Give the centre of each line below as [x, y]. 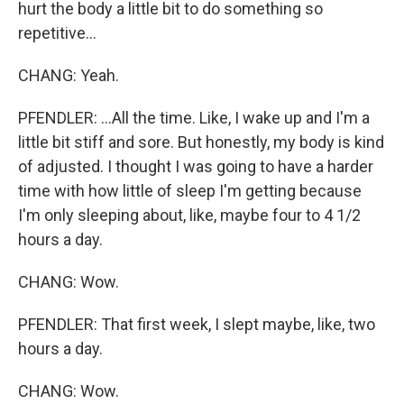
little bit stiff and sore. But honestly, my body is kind [201, 142]
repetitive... [57, 33]
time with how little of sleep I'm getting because [190, 191]
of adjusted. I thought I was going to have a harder [196, 166]
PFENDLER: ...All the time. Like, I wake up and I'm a [194, 118]
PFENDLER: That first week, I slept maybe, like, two [197, 324]
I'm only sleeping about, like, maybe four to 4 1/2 [189, 215]
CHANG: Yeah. [69, 75]
